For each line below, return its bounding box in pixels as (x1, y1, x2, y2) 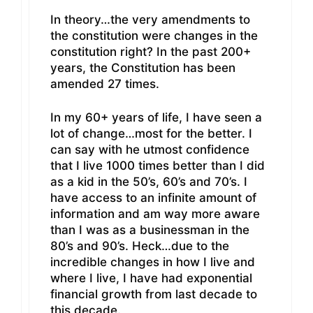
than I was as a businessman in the (50, 223, 249, 238)
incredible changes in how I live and (50, 255, 255, 270)
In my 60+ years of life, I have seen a (50, 110, 262, 125)
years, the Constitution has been (50, 60, 235, 75)
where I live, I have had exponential (50, 271, 252, 286)
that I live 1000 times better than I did (50, 159, 265, 173)
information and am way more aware (50, 207, 260, 221)
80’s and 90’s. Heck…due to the (50, 239, 229, 254)
